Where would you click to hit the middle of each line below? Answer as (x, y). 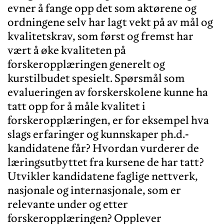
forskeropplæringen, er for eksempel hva (108, 120)
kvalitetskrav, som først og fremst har (100, 36)
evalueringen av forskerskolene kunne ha (108, 92)
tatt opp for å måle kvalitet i (76, 106)
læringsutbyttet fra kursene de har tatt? (106, 162)
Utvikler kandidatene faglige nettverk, (103, 176)
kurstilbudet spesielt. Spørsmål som (96, 78)
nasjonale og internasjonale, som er (94, 190)
